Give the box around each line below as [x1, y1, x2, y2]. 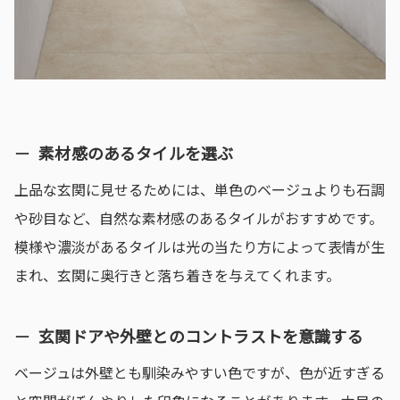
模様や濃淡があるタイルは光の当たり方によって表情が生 [14, 235, 385, 257]
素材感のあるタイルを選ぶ [38, 140, 234, 164]
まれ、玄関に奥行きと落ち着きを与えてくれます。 [14, 263, 340, 286]
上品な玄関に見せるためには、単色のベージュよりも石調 [14, 178, 385, 200]
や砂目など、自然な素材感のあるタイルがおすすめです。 [14, 206, 383, 229]
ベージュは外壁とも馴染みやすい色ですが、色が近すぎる [14, 361, 385, 383]
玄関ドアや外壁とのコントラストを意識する [38, 324, 363, 348]
